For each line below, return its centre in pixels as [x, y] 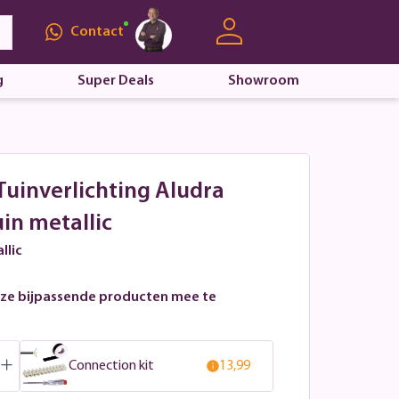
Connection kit [111, 366]
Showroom [263, 81]
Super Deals [115, 81]
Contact [97, 32]
